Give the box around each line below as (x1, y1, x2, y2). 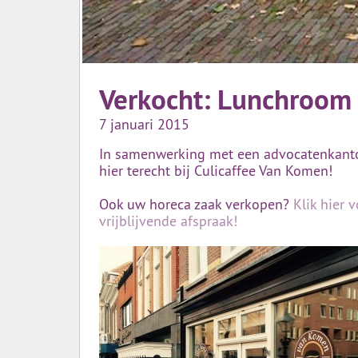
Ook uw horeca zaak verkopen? (99, 195, 293, 213)
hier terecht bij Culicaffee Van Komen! (99, 161, 332, 179)
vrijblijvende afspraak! (99, 212, 237, 229)
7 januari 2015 (99, 115, 189, 133)
